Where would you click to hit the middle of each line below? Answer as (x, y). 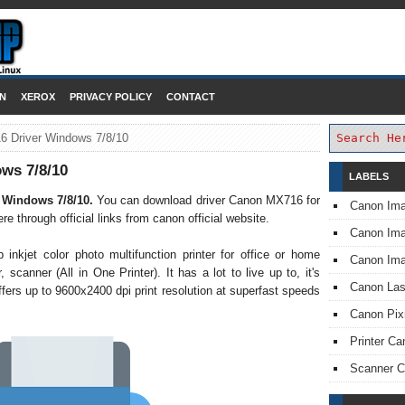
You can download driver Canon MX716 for (209, 201)
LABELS (369, 176)
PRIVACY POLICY (111, 97)
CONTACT (191, 97)
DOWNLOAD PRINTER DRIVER (202, 39)
